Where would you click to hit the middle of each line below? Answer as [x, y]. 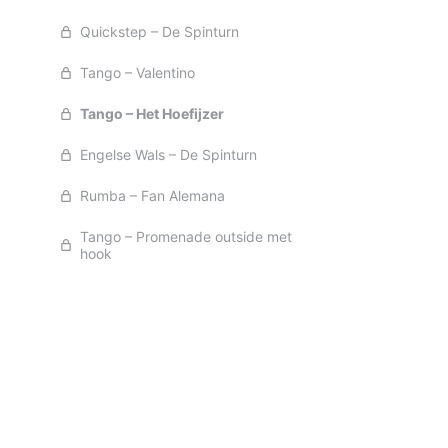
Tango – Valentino [137, 72]
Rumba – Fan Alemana [152, 195]
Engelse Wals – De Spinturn [168, 154]
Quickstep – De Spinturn [159, 31]
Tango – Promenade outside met [186, 236]
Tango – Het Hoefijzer [152, 113]
